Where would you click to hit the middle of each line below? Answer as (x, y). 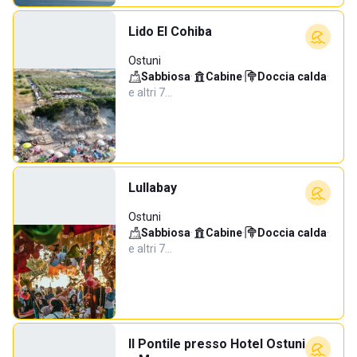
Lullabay (153, 188)
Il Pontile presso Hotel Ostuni (217, 344)
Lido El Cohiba (170, 31)
